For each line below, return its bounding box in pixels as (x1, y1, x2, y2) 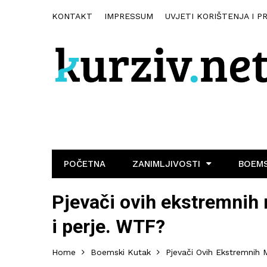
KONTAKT (52, 11, 92, 21)
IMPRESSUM (104, 11, 153, 21)
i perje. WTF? (52, 215, 165, 238)
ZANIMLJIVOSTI (132, 158, 200, 169)
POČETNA (64, 158, 105, 169)
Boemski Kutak (91, 247, 151, 257)
